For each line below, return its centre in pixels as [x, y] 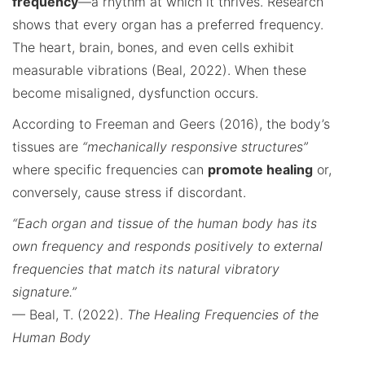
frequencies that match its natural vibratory [146, 268]
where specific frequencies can [110, 169]
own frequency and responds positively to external [167, 246]
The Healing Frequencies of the [223, 314]
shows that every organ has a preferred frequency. [168, 24]
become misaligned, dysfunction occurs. [135, 92]
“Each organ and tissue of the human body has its [165, 223]
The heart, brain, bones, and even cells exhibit [153, 47]
